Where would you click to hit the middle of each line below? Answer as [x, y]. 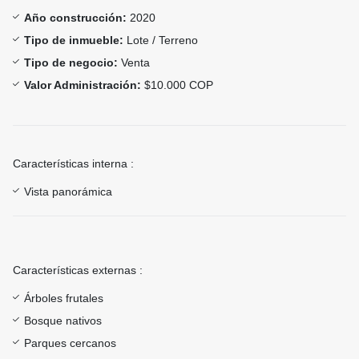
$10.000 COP [177, 85]
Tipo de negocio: [71, 63]
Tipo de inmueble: [74, 40]
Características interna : [73, 164]
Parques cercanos [70, 343]
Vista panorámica [68, 192]
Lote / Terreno [161, 40]
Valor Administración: [83, 85]
